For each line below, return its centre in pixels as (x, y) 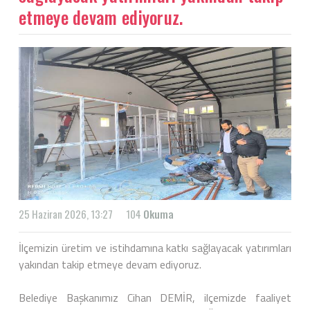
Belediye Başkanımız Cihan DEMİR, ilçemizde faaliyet (155, 298)
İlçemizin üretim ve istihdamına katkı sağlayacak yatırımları (155, 248)
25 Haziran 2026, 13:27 (66, 214)
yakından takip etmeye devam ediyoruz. (110, 265)
